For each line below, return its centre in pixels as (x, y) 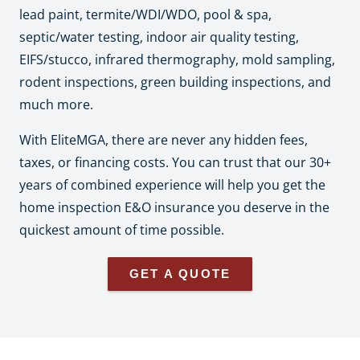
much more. (56, 104)
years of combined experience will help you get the (172, 184)
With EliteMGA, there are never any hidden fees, (164, 139)
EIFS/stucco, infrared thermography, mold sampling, (177, 59)
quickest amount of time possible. (122, 229)
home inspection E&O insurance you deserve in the (174, 207)
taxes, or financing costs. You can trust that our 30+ (175, 162)
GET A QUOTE (180, 273)
